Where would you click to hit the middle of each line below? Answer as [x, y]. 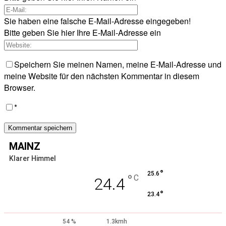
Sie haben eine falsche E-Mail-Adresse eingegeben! [97, 21]
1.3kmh [117, 221]
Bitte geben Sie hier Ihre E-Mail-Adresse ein [82, 32]
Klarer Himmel [33, 158]
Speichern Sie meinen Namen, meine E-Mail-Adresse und [118, 64]
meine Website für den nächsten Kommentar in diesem [102, 76]
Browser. [20, 87]
